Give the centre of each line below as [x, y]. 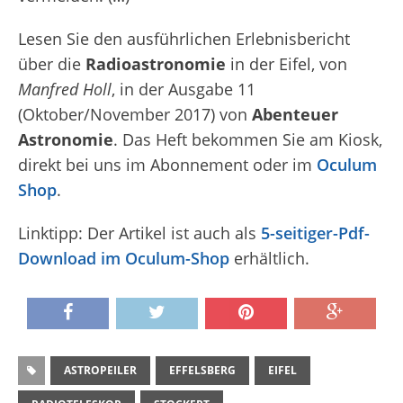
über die [52, 64]
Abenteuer [295, 115]
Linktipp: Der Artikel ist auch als [139, 233]
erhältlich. [269, 259]
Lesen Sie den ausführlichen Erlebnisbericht [184, 39]
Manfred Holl [65, 90]
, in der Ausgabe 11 [184, 90]
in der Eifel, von [287, 64]
